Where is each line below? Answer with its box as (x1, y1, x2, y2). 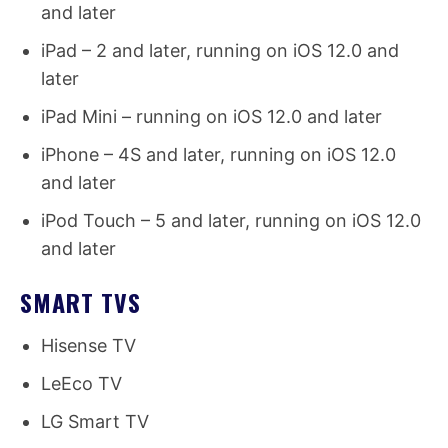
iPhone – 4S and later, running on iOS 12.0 (41, 144, 396, 166)
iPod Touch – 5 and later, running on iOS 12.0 (41, 210, 421, 232)
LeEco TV (41, 373, 122, 395)
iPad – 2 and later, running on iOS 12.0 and (41, 40, 399, 62)
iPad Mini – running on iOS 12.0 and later (41, 106, 382, 128)
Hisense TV (41, 335, 136, 357)
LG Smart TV (41, 411, 149, 433)
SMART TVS (20, 284, 141, 321)
